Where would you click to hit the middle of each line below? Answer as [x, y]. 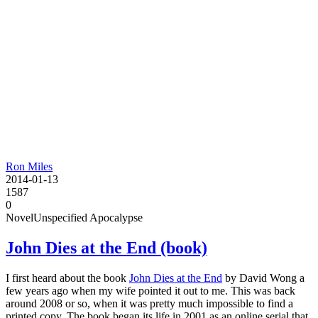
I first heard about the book [67, 278]
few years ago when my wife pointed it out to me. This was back [150, 291]
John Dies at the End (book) [106, 248]
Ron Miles [29, 167]
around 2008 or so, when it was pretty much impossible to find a [149, 303]
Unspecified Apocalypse [88, 218]
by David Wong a [263, 278]
